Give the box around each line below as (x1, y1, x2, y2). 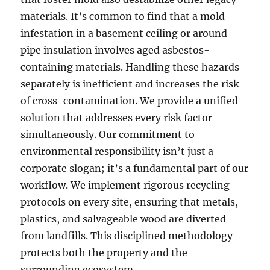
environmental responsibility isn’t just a (20, 145, 214, 157)
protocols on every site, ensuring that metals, (20, 195, 239, 208)
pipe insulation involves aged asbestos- (20, 43, 210, 56)
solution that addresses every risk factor (20, 111, 213, 124)
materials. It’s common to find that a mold (20, 10, 225, 22)
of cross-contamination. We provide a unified (20, 94, 239, 107)
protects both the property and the (20, 246, 188, 259)
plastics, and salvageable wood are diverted (20, 212, 227, 225)
